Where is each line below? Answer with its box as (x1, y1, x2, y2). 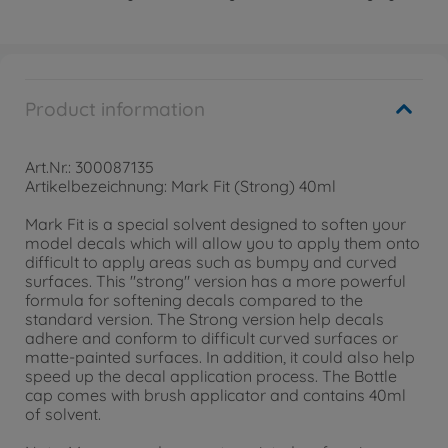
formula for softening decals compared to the (25, 290, 363, 310)
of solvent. (25, 404, 101, 424)
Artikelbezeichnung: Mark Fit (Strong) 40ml (25, 176, 336, 196)
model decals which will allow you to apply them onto (25, 233, 420, 253)
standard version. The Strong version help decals (25, 309, 384, 329)
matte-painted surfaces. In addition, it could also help (25, 347, 415, 367)
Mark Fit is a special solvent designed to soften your (25, 214, 406, 234)
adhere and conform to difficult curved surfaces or (25, 328, 398, 348)
